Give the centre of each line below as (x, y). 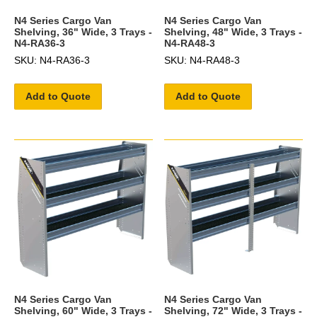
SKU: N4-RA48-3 (202, 60)
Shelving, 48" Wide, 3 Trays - (234, 31)
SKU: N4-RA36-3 (52, 60)
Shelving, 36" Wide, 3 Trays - (83, 31)
